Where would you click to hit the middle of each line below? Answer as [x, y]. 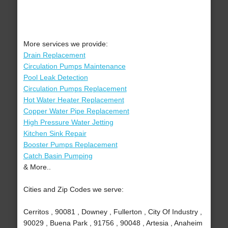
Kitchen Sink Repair [55, 134]
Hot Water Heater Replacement [74, 100]
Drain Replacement [54, 55]
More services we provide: [65, 44]
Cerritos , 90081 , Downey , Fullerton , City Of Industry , [112, 212]
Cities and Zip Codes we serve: [73, 190]
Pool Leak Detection [55, 78]
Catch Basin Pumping [58, 156]
